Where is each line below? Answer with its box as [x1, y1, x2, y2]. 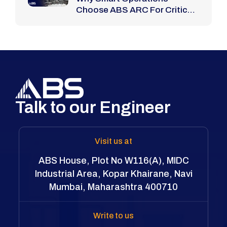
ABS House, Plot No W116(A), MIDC [38, 155, 189, 166]
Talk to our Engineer [15, 97, 171, 117]
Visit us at [95, 136, 132, 145]
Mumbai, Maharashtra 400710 [49, 181, 178, 192]
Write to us [93, 211, 134, 220]
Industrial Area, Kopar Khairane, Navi [34, 168, 193, 179]
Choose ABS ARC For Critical [76, 5, 195, 15]
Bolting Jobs [76, 16, 128, 26]
